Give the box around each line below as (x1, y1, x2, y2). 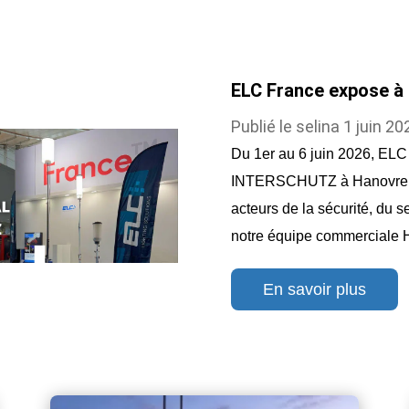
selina (296, 116, 341, 136)
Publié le (231, 116, 297, 136)
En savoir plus (263, 279, 367, 299)
